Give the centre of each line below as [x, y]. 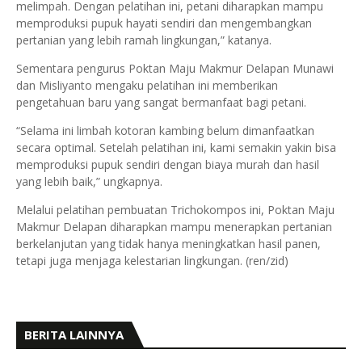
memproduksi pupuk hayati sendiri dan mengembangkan [164, 23]
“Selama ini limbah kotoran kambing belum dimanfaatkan [165, 130]
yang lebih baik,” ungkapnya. [89, 181]
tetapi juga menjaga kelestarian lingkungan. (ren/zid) [152, 261]
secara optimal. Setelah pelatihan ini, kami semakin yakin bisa [176, 147]
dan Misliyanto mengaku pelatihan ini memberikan [147, 85]
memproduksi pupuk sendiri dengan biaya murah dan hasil [168, 164]
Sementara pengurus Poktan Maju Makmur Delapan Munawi [175, 68]
